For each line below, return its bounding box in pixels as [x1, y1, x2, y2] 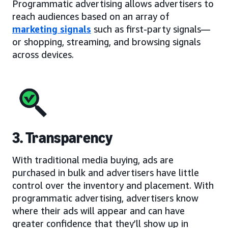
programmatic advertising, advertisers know [12, 192, 198, 204]
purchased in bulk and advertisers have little [12, 166, 199, 178]
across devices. [12, 48, 74, 60]
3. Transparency [12, 128, 113, 147]
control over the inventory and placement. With [12, 179, 214, 191]
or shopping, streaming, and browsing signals [12, 36, 201, 47]
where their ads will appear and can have [12, 205, 185, 216]
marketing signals [12, 23, 91, 35]
